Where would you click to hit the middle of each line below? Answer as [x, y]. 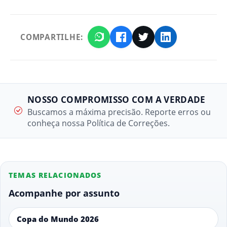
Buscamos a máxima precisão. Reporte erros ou [119, 112]
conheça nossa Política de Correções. [99, 123]
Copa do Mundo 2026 [58, 219]
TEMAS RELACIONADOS [55, 175]
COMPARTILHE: [52, 37]
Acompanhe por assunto [64, 193]
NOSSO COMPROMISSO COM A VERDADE [117, 99]
